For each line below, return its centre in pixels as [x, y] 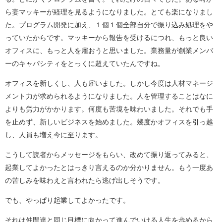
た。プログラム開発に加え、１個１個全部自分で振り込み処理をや [109, 25]
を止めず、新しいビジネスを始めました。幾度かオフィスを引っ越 [109, 122]
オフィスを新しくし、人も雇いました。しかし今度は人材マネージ [109, 83]
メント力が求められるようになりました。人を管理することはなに [109, 96]
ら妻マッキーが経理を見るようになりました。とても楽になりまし [109, 12]
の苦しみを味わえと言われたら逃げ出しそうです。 [85, 181]
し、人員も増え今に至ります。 [54, 135]
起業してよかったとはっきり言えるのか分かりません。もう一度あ [109, 168]
